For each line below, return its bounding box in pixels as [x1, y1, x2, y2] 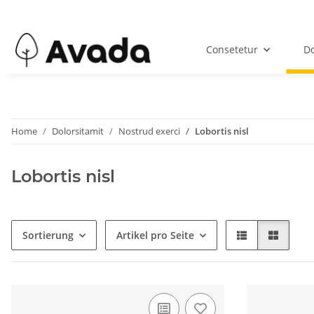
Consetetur [205, 43, 258, 57]
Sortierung [22, 228, 74, 243]
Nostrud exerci [118, 125, 180, 138]
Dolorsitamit [52, 125, 104, 138]
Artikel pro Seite [116, 228, 194, 243]
